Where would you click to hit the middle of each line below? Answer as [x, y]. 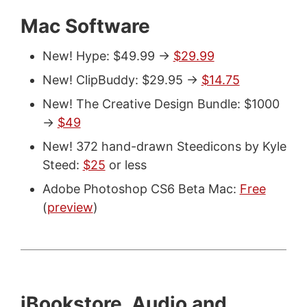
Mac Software [85, 26]
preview [70, 207]
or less [126, 164]
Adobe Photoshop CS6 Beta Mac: [141, 188]
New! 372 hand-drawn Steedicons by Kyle [164, 146]
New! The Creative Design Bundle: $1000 [161, 103]
